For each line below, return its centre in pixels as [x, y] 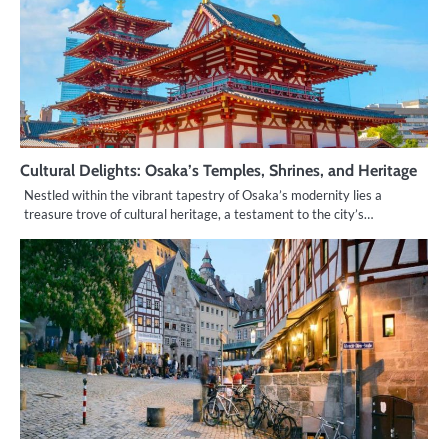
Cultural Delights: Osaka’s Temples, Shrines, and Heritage [218, 169]
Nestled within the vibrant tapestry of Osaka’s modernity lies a [203, 194]
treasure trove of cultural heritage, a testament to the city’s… [198, 213]
